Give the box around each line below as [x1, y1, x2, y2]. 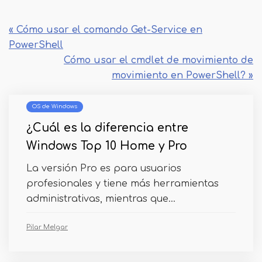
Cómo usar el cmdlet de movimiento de [64, 55, 253, 65]
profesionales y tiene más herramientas [26, 178, 219, 189]
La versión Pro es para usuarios [26, 163, 181, 174]
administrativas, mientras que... [26, 194, 175, 204]
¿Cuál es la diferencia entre [26, 122, 188, 134]
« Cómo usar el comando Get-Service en [9, 25, 202, 35]
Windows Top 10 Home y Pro [26, 140, 187, 152]
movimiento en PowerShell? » [112, 70, 253, 81]
